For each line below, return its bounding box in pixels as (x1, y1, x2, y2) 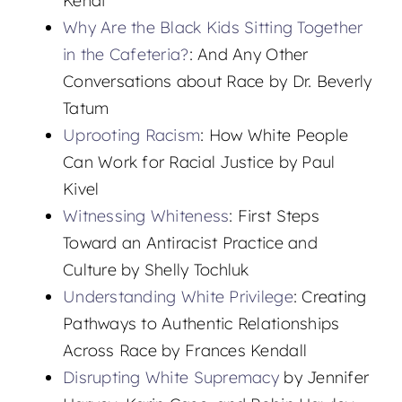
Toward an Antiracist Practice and (62, 232, 318, 254)
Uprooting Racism (62, 125, 201, 146)
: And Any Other (188, 44, 309, 66)
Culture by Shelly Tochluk (62, 259, 249, 281)
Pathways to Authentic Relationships (62, 313, 340, 335)
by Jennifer (279, 367, 370, 389)
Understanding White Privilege (62, 286, 293, 308)
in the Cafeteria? (62, 44, 189, 66)
